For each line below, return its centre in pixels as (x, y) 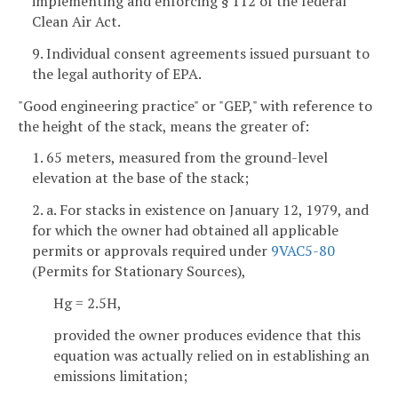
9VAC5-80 (303, 251)
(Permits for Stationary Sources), (139, 271)
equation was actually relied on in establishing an (211, 355)
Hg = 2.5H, (88, 303)
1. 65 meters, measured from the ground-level (180, 158)
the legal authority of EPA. (117, 73)
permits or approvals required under (151, 251)
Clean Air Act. (76, 22)
